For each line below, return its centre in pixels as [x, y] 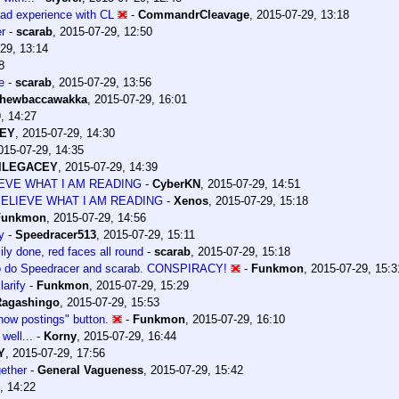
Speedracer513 [56, 234]
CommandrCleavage [194, 14]
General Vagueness [90, 370]
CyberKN [176, 183]
